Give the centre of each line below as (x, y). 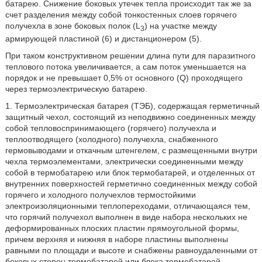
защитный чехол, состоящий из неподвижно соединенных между (130, 117)
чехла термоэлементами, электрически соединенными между (124, 161)
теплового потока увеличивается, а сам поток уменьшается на (125, 66)
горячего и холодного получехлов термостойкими (100, 194)
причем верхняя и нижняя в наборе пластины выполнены (116, 239)
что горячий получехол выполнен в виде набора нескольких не (126, 217)
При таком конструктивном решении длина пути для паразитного (130, 55)
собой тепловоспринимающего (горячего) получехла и (111, 128)
